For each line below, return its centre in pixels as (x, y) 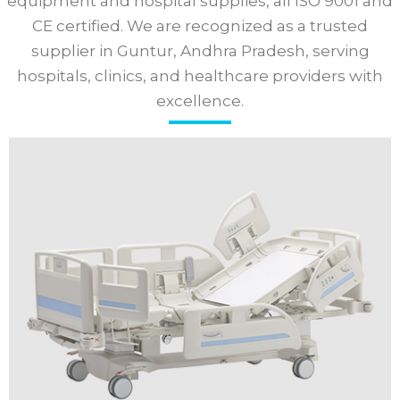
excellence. (200, 100)
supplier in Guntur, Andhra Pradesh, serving (200, 50)
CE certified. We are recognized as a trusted (200, 25)
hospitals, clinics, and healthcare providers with (200, 75)
